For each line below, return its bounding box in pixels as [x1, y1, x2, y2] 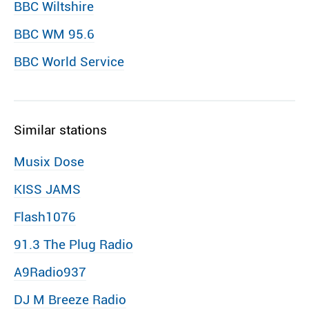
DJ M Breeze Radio [14, 292, 126, 308]
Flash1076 [14, 209, 76, 225]
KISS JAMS [14, 181, 81, 197]
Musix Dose [14, 154, 84, 170]
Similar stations [14, 122, 107, 138]
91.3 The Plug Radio [14, 237, 133, 252]
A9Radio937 [14, 264, 86, 280]
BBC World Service [14, 54, 124, 70]
